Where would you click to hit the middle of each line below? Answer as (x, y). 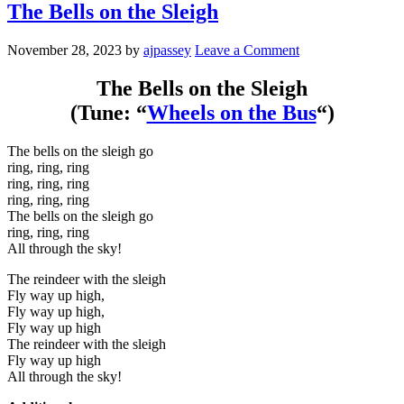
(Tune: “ (108, 112)
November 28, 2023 (64, 50)
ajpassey (167, 50)
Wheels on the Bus (231, 112)
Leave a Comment (247, 50)
